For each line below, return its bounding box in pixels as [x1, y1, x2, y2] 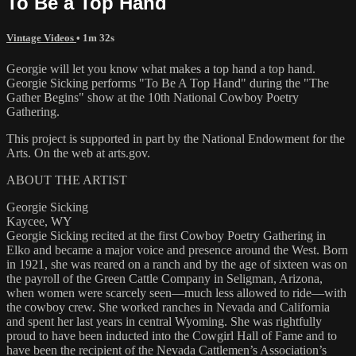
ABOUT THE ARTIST [6, 172, 127, 187]
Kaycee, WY [6, 214, 72, 228]
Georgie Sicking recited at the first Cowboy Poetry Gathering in [6, 228, 326, 242]
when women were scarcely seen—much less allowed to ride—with [6, 285, 346, 300]
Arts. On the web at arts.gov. [6, 145, 150, 160]
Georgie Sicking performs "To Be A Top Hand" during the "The [6, 75, 329, 90]
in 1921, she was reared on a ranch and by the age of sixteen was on [6, 257, 347, 271]
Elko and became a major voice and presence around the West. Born [6, 242, 348, 257]
